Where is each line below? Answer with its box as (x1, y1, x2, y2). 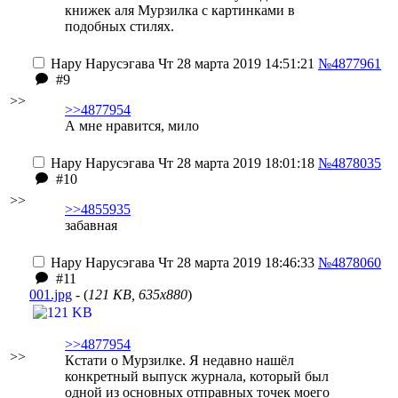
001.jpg (29, 287, 72, 302)
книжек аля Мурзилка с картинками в (65, 3, 295, 18)
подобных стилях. (65, 19, 174, 34)
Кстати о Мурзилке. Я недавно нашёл (65, 353, 294, 368)
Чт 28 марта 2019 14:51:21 (155, 56, 314, 71)
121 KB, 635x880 (88, 287, 187, 302)
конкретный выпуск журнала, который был (65, 369, 329, 384)
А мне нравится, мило (65, 118, 199, 133)
